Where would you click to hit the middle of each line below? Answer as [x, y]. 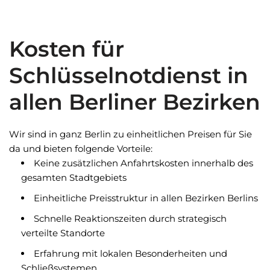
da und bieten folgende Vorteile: [81, 149]
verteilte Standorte [63, 233]
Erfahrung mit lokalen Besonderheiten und [130, 253]
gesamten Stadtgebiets [74, 177]
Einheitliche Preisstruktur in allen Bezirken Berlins [146, 198]
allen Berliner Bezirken [135, 102]
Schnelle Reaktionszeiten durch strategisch [130, 218]
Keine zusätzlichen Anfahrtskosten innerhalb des [143, 163]
